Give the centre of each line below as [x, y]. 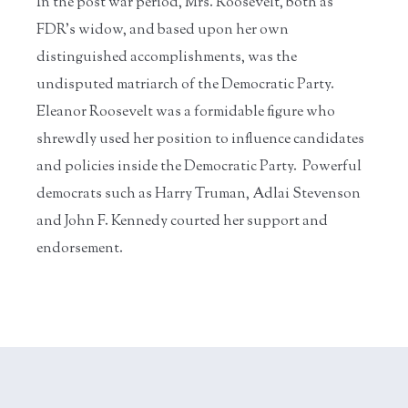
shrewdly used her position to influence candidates [200, 139]
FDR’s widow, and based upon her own [163, 30]
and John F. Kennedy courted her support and [182, 221]
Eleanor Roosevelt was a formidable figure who [186, 112]
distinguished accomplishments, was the [167, 57]
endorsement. [80, 249]
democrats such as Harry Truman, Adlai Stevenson [199, 194]
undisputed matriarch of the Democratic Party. [185, 85]
